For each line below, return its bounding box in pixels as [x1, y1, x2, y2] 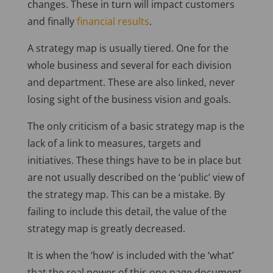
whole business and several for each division [27, 58, 232, 72]
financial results [76, 15, 149, 28]
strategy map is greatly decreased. [27, 222, 185, 235]
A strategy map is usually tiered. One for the [27, 41, 229, 55]
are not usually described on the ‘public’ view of [27, 171, 244, 184]
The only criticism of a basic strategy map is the [27, 119, 244, 133]
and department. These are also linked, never [27, 76, 235, 89]
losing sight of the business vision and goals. [27, 93, 231, 106]
